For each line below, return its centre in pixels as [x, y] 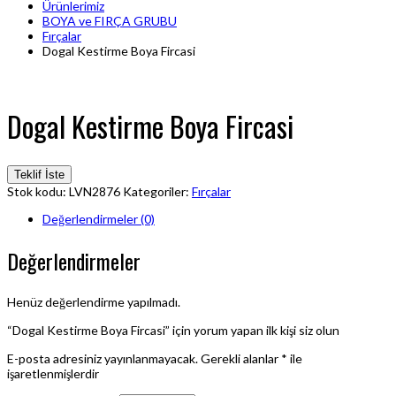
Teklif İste [39, 175]
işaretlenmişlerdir [53, 373]
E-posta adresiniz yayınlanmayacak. [103, 358]
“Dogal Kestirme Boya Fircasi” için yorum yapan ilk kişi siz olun [173, 330]
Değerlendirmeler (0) [99, 219]
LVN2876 [95, 192]
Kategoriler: [157, 192]
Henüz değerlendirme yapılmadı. [94, 301]
